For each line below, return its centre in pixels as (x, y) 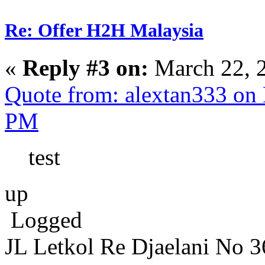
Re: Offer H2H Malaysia (104, 30)
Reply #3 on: (85, 67)
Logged (43, 219)
